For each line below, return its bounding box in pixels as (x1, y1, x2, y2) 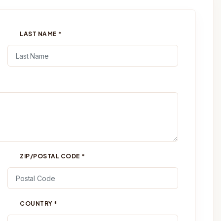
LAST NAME (20, 30, 58, 37)
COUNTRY (20, 200, 54, 207)
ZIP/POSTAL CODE (20, 152, 81, 160)
